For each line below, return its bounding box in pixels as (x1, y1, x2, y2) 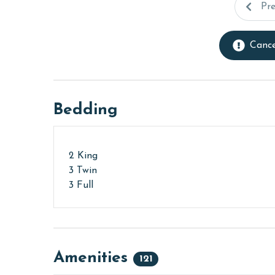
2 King (69, 151, 98, 161)
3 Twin (69, 166, 97, 176)
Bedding (53, 102, 118, 119)
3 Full (69, 180, 93, 191)
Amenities (53, 250, 133, 267)
